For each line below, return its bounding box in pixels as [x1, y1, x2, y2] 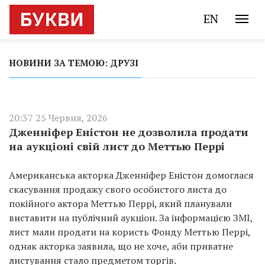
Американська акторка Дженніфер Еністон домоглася [9, 169, 254, 182]
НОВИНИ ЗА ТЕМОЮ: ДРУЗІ [9, 57, 138, 69]
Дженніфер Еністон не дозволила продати [9, 125, 248, 139]
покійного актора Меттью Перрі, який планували [9, 197, 232, 210]
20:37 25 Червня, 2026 [9, 111, 108, 124]
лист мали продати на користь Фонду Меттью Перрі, [9, 225, 250, 238]
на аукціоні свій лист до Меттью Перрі [9, 139, 225, 153]
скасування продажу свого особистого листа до [9, 183, 227, 196]
